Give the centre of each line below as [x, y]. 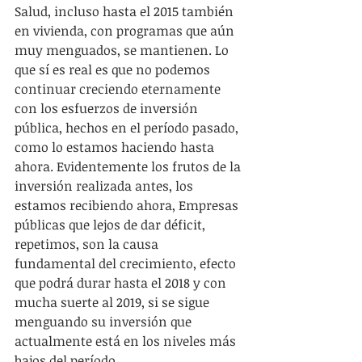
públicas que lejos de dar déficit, [112, 224]
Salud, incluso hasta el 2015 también [126, 11]
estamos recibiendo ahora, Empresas [128, 205]
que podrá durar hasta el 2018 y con [122, 282]
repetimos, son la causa [88, 244]
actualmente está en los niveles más [127, 341]
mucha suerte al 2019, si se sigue [114, 302]
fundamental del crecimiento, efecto [127, 263]
